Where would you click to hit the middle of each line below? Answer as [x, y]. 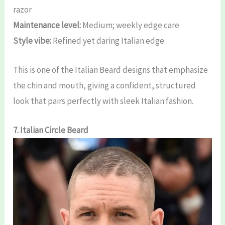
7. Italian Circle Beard [51, 130]
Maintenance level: [47, 25]
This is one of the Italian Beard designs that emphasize [111, 70]
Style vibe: [32, 40]
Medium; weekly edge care [130, 25]
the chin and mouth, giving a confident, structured [105, 85]
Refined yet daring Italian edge [108, 40]
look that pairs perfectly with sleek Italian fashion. [103, 101]
